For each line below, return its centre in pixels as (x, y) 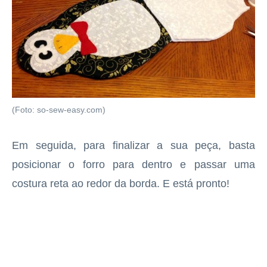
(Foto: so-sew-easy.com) (59, 110)
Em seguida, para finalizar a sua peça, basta (133, 146)
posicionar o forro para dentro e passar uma (133, 165)
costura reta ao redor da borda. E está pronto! (121, 184)
